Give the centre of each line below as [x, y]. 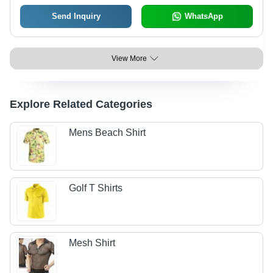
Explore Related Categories [81, 104]
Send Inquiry [76, 16]
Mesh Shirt [92, 243]
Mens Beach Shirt [108, 133]
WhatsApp [204, 16]
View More [129, 58]
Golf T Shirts [96, 188]
